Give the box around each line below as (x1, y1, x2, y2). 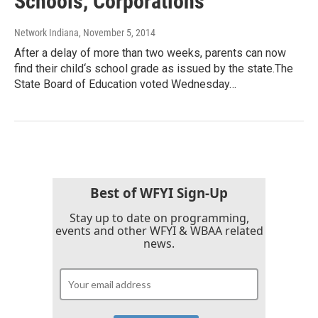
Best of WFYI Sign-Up (90, 183, 228, 202)
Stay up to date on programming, (69, 209, 249, 226)
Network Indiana (14, 26, 79, 38)
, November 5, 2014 (79, 26, 155, 38)
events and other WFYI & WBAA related (55, 222, 263, 238)
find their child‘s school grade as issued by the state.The (14, 61, 293, 75)
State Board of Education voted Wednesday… (14, 77, 236, 91)
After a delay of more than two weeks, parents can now (14, 45, 286, 60)
